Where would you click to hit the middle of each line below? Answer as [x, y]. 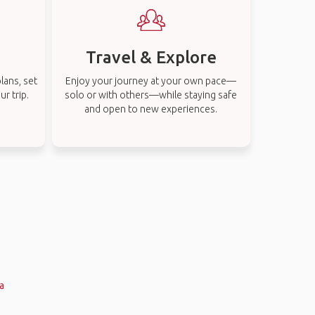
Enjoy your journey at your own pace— [151, 81]
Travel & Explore [151, 57]
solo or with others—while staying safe [151, 95]
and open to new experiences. [151, 109]
